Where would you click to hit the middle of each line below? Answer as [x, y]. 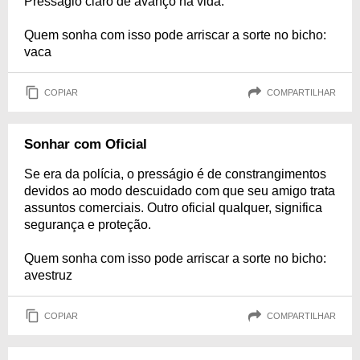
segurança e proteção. [88, 225]
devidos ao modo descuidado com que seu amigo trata [180, 191]
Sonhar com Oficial [86, 144]
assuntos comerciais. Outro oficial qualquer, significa [173, 208]
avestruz [48, 275]
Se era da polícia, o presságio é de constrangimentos [175, 174]
